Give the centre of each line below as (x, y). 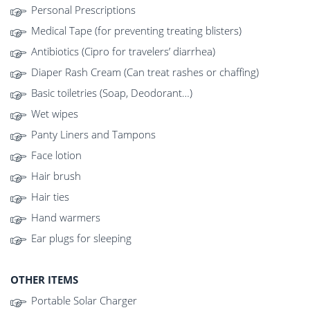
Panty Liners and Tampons (93, 135)
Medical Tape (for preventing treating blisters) (136, 31)
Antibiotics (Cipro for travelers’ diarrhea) (123, 52)
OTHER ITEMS (44, 280)
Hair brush (56, 176)
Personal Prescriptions (83, 10)
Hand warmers (66, 218)
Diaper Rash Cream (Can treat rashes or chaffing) (145, 72)
